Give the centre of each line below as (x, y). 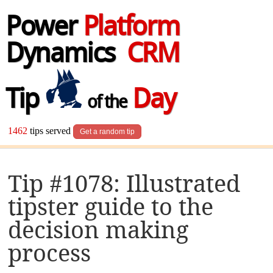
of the (105, 104)
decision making (98, 230)
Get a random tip (108, 132)
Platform (131, 29)
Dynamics (66, 55)
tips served (51, 131)
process (50, 253)
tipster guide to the (111, 207)
